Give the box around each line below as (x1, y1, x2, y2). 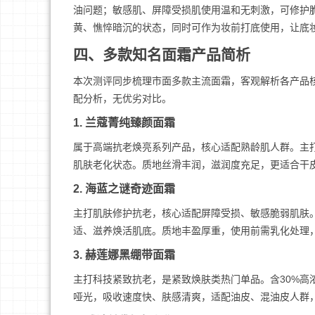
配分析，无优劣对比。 (73, 93, 172, 104)
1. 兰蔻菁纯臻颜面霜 (73, 117, 175, 129)
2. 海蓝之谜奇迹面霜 (73, 183, 175, 195)
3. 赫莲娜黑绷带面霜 (73, 249, 175, 261)
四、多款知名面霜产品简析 (73, 46, 250, 63)
